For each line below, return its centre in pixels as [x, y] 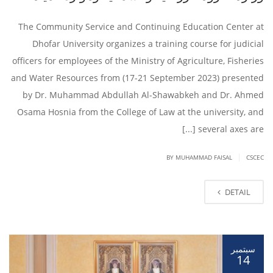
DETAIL [238, 192]
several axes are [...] [231, 129]
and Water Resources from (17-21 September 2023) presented [137, 78]
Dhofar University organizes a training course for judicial [148, 44]
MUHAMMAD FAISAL [204, 158]
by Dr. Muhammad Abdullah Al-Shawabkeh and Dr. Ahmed [143, 95]
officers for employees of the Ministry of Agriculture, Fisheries [138, 61]
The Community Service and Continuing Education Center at [141, 27]
